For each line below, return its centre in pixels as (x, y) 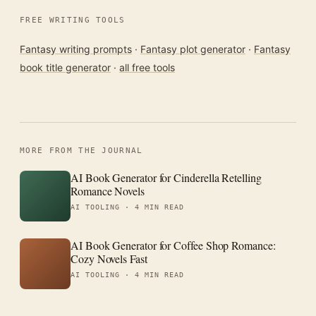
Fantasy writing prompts (76, 49)
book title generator (65, 68)
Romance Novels (108, 191)
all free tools (147, 68)
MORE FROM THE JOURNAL (81, 151)
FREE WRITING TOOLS (73, 20)
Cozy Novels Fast (109, 259)
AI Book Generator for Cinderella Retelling (166, 178)
